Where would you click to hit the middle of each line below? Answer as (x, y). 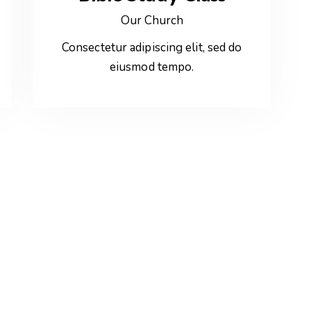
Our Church (152, 20)
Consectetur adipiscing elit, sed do (152, 48)
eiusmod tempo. (152, 67)
